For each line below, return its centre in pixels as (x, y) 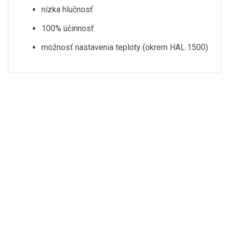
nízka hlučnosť (67, 9)
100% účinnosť (68, 28)
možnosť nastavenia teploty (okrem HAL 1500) (125, 47)
